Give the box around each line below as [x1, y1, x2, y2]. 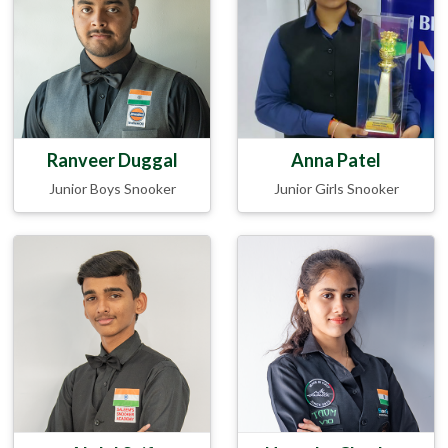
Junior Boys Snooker [48, 179, 176, 197]
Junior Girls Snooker [273, 179, 399, 197]
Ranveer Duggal [46, 148, 178, 171]
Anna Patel [291, 148, 381, 171]
